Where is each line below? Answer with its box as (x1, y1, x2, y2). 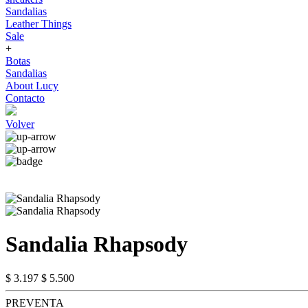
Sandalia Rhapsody (5, 232, 188, 257)
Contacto (5, 92, 45, 104)
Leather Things (5, 18, 71, 30)
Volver (5, 118, 34, 130)
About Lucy (5, 80, 58, 91)
